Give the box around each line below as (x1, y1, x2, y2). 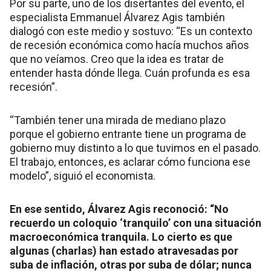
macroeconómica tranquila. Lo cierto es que (10, 230, 232, 243)
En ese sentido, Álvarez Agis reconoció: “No (10, 202, 229, 215)
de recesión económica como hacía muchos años (10, 38, 249, 51)
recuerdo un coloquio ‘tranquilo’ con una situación (10, 216, 261, 229)
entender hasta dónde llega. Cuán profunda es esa (10, 66, 250, 79)
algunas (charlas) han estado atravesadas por (10, 244, 238, 257)
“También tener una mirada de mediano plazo (10, 113, 226, 126)
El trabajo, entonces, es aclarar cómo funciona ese (10, 155, 250, 168)
